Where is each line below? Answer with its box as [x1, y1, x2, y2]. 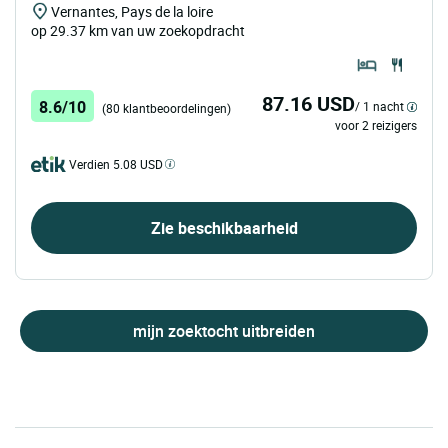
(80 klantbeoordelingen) [102, 99, 231, 116]
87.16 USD [262, 89, 355, 117]
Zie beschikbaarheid [150, 216, 298, 239]
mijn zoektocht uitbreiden [133, 319, 315, 342]
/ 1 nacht [355, 97, 404, 114]
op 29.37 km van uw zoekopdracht [31, 20, 245, 40]
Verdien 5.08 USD [69, 155, 163, 172]
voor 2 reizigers [335, 116, 417, 133]
